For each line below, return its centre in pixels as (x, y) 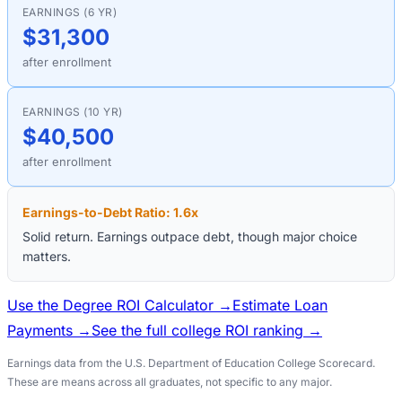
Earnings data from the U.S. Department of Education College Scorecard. (191, 363)
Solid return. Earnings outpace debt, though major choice (190, 236)
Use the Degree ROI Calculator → (120, 305)
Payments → (49, 330)
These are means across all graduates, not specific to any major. (170, 381)
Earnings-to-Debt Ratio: (98, 212)
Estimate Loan (280, 305)
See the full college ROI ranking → (207, 330)
